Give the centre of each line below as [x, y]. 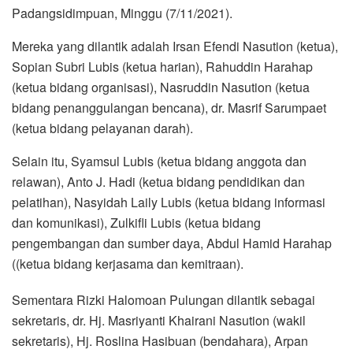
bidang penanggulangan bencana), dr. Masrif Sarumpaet [169, 107]
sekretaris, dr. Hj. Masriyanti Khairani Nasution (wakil [159, 320]
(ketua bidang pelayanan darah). [102, 128]
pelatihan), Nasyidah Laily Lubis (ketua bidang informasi [169, 202]
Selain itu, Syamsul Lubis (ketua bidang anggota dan [159, 161]
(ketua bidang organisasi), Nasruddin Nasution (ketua [161, 87]
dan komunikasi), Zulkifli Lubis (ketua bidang [136, 222]
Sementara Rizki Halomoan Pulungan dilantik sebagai [163, 299]
